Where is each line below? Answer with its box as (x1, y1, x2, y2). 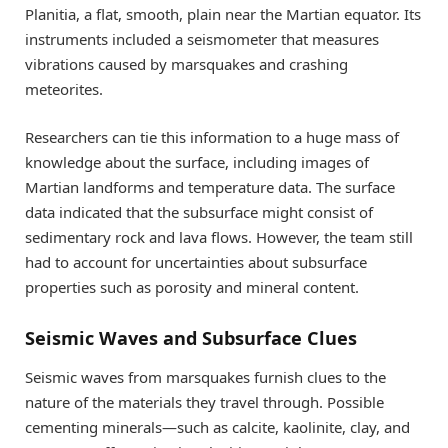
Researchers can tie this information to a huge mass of (25, 127, 399, 148)
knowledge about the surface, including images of (25, 152, 369, 173)
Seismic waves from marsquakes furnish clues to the (25, 367, 386, 388)
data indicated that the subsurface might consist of (25, 202, 373, 223)
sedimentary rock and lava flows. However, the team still (25, 227, 413, 248)
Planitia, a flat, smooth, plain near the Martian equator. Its (25, 4, 421, 25)
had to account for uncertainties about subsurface (25, 252, 367, 273)
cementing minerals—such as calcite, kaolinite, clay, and (25, 417, 410, 438)
